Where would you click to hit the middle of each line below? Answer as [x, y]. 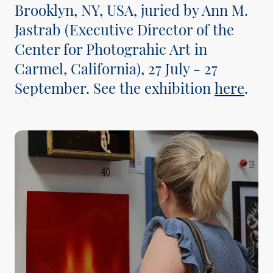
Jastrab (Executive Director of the [124, 30]
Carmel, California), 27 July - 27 [116, 69]
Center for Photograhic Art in [111, 49]
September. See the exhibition [115, 88]
